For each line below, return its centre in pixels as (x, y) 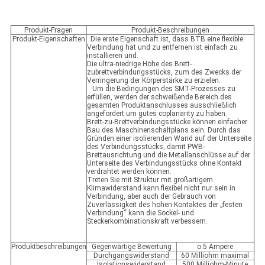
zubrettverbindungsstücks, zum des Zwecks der (164, 72)
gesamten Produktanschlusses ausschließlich (161, 106)
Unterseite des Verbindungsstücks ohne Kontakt (164, 164)
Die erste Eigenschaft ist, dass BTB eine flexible (165, 39)
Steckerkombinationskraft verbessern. (147, 222)
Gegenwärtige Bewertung (131, 247)
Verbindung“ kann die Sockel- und (140, 213)
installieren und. (112, 56)
